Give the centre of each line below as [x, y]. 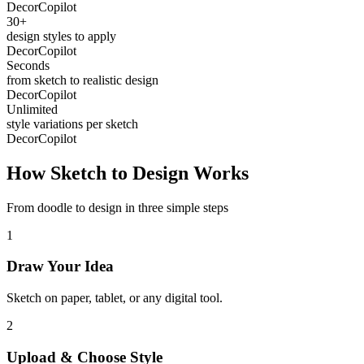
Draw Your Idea [60, 266]
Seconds [28, 65]
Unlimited [32, 109]
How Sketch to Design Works [128, 173]
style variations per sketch [72, 123]
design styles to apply [61, 36]
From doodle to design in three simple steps [117, 207]
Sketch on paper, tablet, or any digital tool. [115, 298]
